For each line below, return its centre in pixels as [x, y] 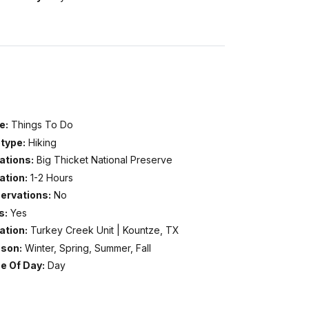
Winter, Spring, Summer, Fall [88, 248]
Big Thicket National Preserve [104, 160]
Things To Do [42, 125]
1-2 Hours [51, 177]
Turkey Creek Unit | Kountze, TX [104, 230]
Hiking [42, 142]
